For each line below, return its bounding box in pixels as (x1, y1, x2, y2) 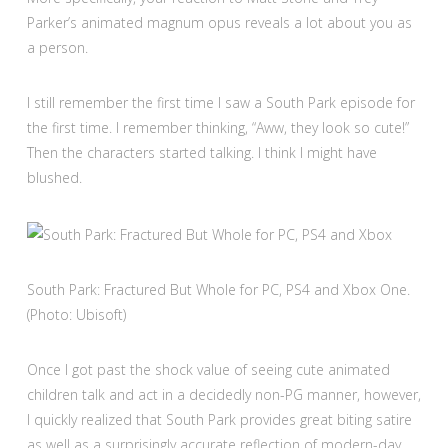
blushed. (26, 167, 82, 187)
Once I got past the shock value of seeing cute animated (26, 359, 390, 379)
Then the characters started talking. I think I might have (26, 142, 377, 162)
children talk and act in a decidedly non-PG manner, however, (26, 384, 421, 404)
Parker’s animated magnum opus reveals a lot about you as (26, 12, 412, 32)
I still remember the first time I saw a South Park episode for (26, 92, 415, 112)
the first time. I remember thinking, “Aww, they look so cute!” (26, 117, 409, 137)
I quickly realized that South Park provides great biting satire (26, 409, 412, 429)
